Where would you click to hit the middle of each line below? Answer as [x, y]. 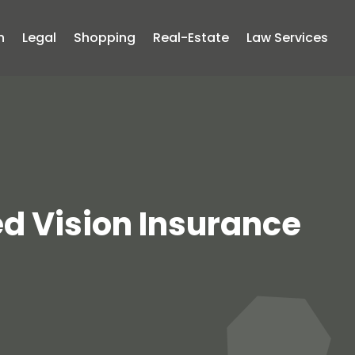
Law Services [288, 38]
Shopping [105, 38]
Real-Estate [191, 38]
